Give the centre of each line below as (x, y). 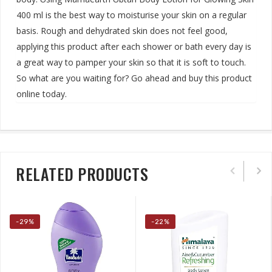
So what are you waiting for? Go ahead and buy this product (134, 78)
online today (41, 93)
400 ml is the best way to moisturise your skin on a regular (131, 15)
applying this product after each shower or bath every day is (134, 46)
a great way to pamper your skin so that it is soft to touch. (131, 62)
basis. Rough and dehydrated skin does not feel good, (122, 30)
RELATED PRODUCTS (82, 174)
